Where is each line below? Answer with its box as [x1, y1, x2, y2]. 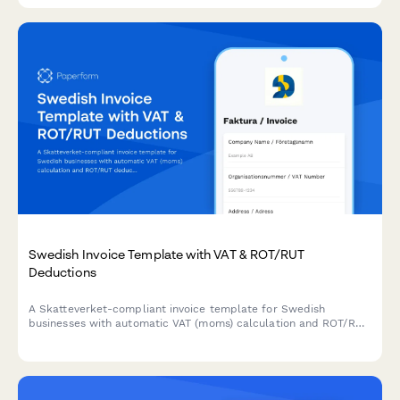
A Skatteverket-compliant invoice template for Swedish [29, 302, 326, 315]
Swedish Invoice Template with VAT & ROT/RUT [29, 246, 305, 262]
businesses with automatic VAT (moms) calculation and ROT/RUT [29, 316, 370, 329]
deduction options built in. [29, 330, 169, 344]
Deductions [29, 263, 96, 279]
